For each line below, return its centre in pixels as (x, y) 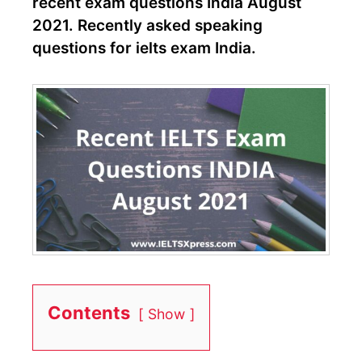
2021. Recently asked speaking (147, 26)
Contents (89, 312)
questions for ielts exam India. (144, 48)
